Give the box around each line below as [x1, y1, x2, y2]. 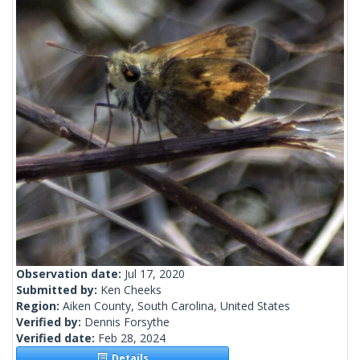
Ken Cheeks [100, 282, 162, 298]
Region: [16, 298, 63, 314]
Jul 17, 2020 [125, 266, 185, 282]
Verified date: [16, 330, 98, 346]
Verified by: [16, 314, 84, 330]
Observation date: [16, 266, 125, 282]
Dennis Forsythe [84, 314, 170, 330]
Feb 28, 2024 [98, 330, 166, 346]
